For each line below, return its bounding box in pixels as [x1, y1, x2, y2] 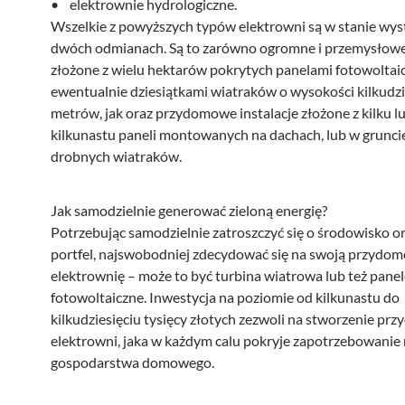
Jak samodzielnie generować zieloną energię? [51, 202, 327, 219]
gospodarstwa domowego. [51, 353, 214, 371]
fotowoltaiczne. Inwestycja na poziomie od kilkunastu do [51, 288, 400, 306]
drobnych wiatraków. [51, 147, 182, 165]
